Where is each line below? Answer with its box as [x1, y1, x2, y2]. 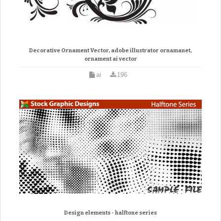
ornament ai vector [84, 55, 137, 62]
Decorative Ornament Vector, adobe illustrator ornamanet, [29, 47, 192, 54]
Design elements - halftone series [64, 209, 157, 216]
